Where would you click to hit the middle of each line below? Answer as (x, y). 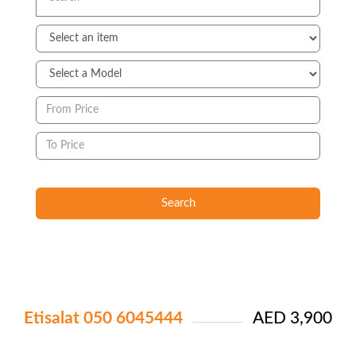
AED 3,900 (292, 318)
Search (178, 203)
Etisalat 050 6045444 (103, 318)
